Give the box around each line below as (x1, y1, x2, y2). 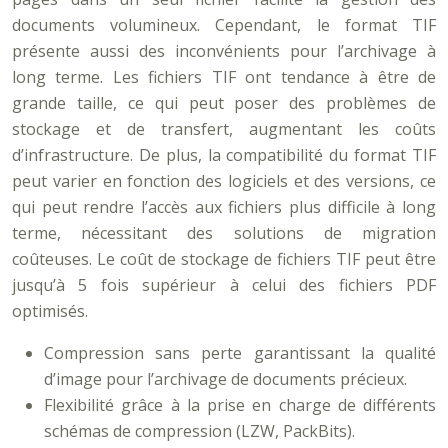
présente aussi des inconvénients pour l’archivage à (12, 40, 436, 62)
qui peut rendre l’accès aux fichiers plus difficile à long (12, 196, 436, 218)
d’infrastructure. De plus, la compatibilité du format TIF (12, 144, 436, 166)
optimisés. (12, 300, 88, 322)
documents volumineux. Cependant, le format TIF (12, 14, 436, 36)
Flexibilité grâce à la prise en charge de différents (44, 394, 436, 416)
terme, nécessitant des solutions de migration (12, 222, 436, 244)
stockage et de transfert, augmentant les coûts (12, 118, 436, 140)
